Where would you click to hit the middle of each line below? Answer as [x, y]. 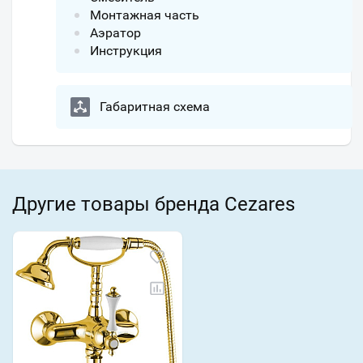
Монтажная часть [145, 15]
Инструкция [126, 51]
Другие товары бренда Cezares [154, 205]
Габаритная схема [155, 107]
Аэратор [115, 33]
